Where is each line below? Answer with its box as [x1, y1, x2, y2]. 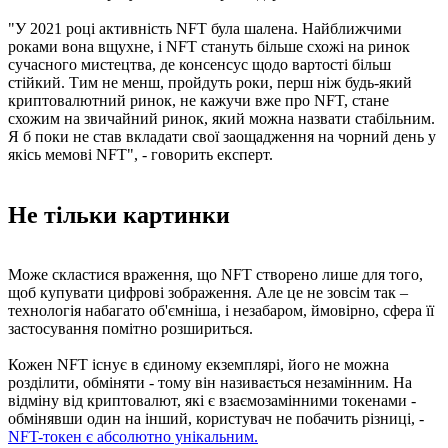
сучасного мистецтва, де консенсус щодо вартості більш [8, 55, 391, 73]
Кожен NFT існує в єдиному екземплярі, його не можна [8, 356, 389, 374]
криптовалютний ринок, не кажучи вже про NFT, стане [8, 91, 389, 109]
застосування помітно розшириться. [8, 320, 253, 338]
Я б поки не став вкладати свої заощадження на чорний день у [8, 127, 436, 145]
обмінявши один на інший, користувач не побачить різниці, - [8, 410, 424, 428]
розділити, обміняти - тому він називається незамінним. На [8, 374, 412, 392]
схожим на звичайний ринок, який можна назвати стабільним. [8, 109, 435, 127]
